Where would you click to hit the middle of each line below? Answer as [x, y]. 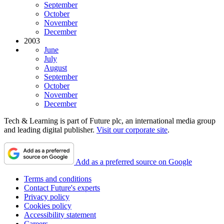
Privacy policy [47, 196]
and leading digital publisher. [50, 129]
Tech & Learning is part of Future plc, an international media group [110, 120]
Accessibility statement [60, 214]
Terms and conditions [58, 178]
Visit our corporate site [132, 129]
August [55, 67]
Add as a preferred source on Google [134, 161]
